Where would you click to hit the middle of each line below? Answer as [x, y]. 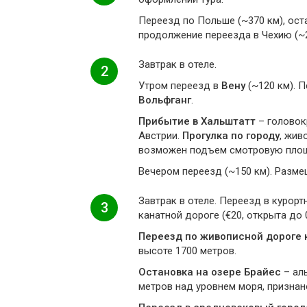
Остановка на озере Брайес [210, 272]
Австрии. [160, 136]
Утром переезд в [180, 86]
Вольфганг [165, 100]
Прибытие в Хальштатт [197, 121]
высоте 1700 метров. [187, 251]
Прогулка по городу [231, 136]
